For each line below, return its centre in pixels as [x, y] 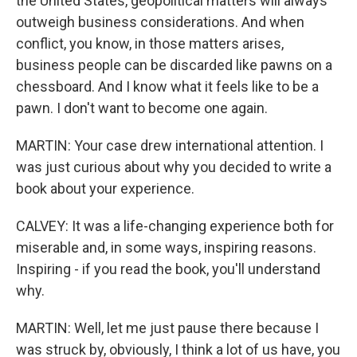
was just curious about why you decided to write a [174, 167]
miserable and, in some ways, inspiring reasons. [166, 247]
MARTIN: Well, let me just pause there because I [167, 328]
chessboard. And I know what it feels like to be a [167, 86]
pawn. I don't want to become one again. [142, 108]
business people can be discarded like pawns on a [174, 65]
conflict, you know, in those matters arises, [150, 43]
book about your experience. [105, 188]
